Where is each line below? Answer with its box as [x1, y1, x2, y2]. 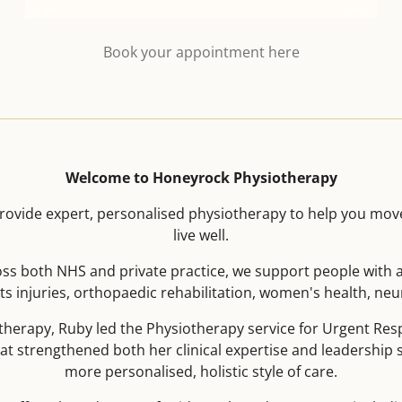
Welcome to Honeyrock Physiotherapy [65, 167, 337, 188]
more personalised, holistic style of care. [65, 361, 337, 381]
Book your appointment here [102, 41, 300, 62]
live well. [173, 224, 229, 245]
